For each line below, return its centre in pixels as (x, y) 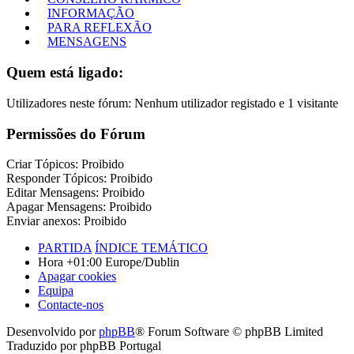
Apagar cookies (77, 277)
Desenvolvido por (53, 332)
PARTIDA (65, 248)
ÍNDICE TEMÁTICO (151, 248)
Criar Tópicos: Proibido (65, 164)
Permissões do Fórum (76, 134)
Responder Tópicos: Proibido (79, 179)
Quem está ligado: (65, 73)
